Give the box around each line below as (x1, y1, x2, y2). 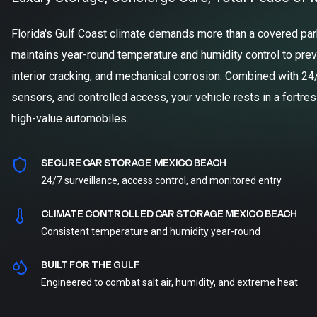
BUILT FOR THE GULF (41, 258, 139, 272)
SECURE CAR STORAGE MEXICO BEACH (41, 156, 226, 171)
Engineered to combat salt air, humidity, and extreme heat (41, 277, 298, 288)
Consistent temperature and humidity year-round (41, 226, 260, 237)
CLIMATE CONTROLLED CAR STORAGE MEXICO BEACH (41, 207, 297, 221)
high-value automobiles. (11, 112, 129, 125)
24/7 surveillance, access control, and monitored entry (41, 175, 282, 186)
